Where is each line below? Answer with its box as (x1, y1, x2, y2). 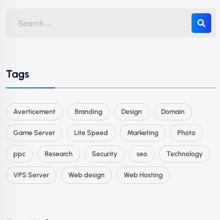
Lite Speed (74, 128, 108, 137)
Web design (68, 170, 105, 179)
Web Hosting (124, 170, 163, 179)
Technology (166, 149, 203, 158)
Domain (161, 107, 185, 116)
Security (92, 149, 117, 158)
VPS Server (13, 170, 49, 179)
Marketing (127, 128, 158, 137)
